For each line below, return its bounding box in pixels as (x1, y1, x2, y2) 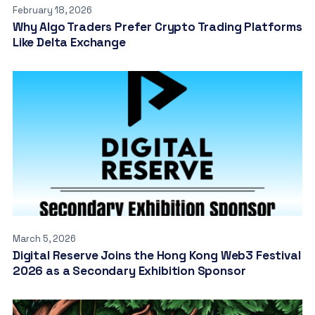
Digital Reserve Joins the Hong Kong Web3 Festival (12, 247, 301, 263)
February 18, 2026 (12, 4, 92, 16)
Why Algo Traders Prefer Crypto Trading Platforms (12, 18, 302, 34)
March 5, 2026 (12, 232, 76, 245)
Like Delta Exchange (12, 34, 126, 50)
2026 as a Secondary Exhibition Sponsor (12, 262, 246, 278)
